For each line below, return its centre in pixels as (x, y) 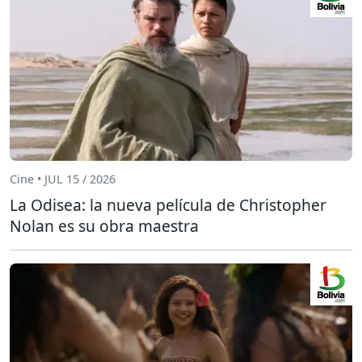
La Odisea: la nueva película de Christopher (168, 204)
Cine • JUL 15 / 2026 (63, 179)
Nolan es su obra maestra (104, 225)
